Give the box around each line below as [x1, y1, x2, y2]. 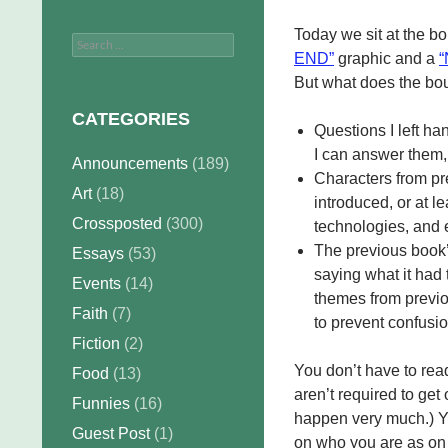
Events [72, 275, 121, 292]
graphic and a [334, 50, 439, 67]
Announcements [72, 155, 188, 172]
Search [71, 34, 122, 51]
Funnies [72, 395, 130, 412]
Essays [72, 245, 124, 262]
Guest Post [72, 425, 150, 442]
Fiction [72, 335, 120, 352]
